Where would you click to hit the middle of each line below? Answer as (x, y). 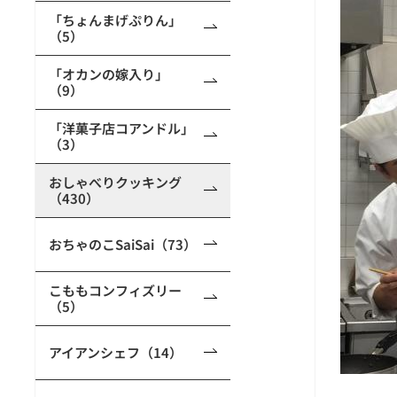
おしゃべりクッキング (115, 182)
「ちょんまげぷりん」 (115, 20)
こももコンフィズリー (115, 290)
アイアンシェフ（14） (116, 352)
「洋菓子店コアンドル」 (121, 128)
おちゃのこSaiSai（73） (123, 244)
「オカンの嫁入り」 (109, 74)
